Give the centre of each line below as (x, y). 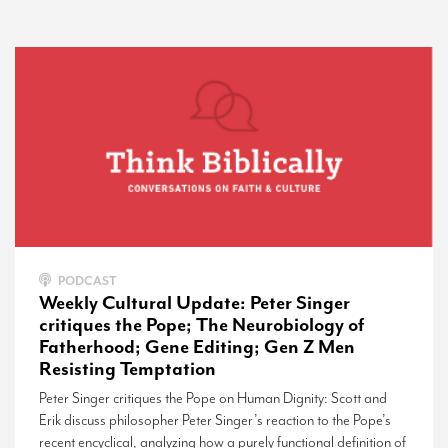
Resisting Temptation (127, 368)
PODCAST (86, 280)
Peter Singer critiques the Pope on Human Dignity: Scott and (213, 398)
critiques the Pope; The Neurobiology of (201, 324)
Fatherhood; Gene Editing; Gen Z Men (197, 346)
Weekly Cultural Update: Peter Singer (194, 302)
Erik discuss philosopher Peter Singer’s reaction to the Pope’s (215, 420)
